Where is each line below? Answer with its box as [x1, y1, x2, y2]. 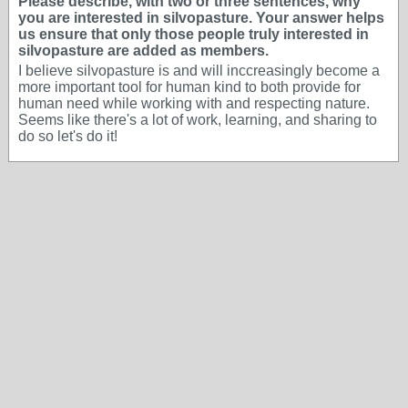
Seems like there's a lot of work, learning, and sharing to [18, 112, 377, 127]
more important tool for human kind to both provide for [18, 79, 361, 95]
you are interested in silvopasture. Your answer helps [18, 10, 384, 25]
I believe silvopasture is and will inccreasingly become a [18, 63, 380, 78]
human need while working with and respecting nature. [18, 96, 370, 111]
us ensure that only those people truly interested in [18, 26, 369, 42]
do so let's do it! [18, 128, 117, 144]
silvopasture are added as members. [18, 43, 269, 58]
